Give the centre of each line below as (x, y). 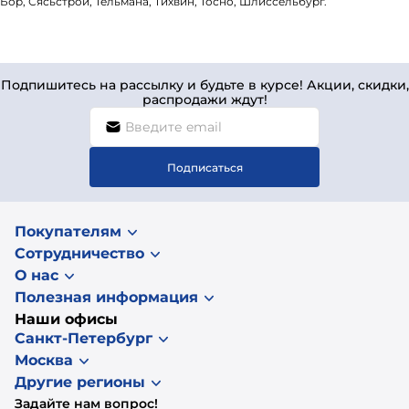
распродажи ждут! (204, 100)
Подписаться (204, 167)
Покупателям (68, 231)
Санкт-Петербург (84, 338)
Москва (44, 360)
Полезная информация (106, 297)
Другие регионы (80, 382)
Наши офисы (66, 319)
